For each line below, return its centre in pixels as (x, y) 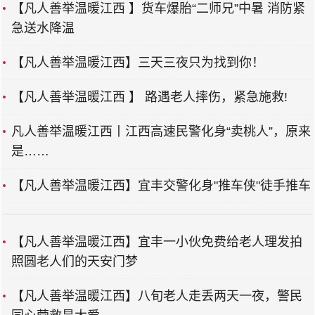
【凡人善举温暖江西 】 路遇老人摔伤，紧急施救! (149, 97)
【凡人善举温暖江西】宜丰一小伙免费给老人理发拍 (157, 242)
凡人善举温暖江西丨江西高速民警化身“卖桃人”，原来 (161, 131)
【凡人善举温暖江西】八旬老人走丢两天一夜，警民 (157, 296)
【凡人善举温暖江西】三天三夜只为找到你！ (138, 63)
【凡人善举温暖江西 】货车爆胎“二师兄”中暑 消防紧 (158, 8)
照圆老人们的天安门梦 (75, 262)
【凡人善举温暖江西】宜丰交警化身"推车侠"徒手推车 (161, 186)
